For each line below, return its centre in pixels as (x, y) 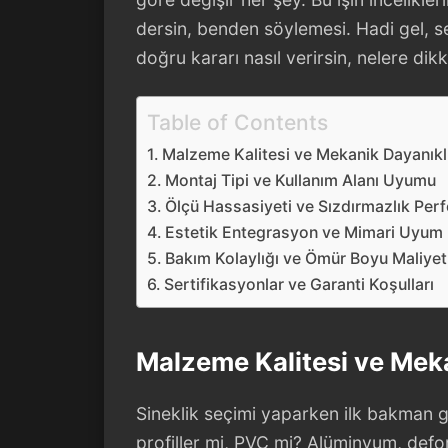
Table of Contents (237, 122)
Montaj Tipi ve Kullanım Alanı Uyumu (301, 180)
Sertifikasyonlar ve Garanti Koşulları (299, 284)
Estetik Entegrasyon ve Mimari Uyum (304, 232)
